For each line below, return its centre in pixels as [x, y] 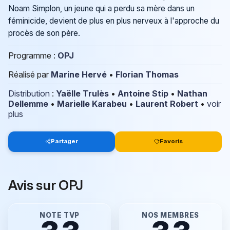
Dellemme [28, 103]
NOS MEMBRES [170, 215]
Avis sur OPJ [46, 185]
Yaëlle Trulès [82, 93]
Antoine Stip [143, 93]
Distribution [29, 93]
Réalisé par [30, 74]
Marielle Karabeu [92, 103]
